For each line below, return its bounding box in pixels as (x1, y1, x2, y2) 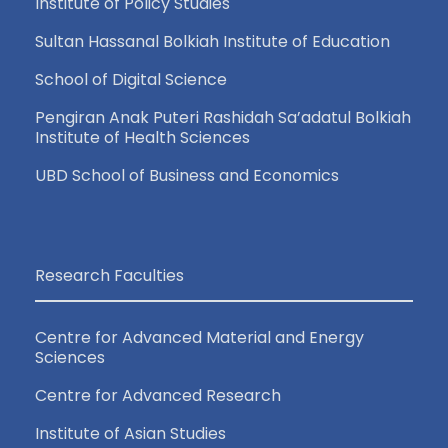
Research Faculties (35, 264, 184, 287)
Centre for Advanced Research (35, 384, 281, 407)
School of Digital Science (35, 68, 227, 91)
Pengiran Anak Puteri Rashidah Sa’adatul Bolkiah (35, 106, 411, 129)
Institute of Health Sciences (35, 126, 250, 149)
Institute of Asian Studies (35, 422, 226, 445)
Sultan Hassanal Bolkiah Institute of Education (35, 30, 390, 53)
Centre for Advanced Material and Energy (35, 326, 364, 349)
